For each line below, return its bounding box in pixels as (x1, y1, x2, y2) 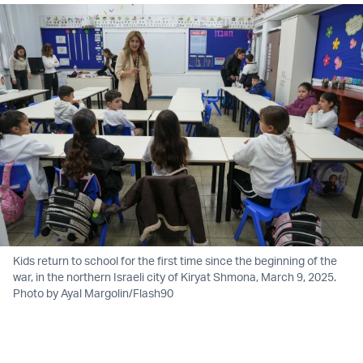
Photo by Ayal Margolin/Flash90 (13, 286, 173, 301)
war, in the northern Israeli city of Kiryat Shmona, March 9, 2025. (13, 270, 336, 284)
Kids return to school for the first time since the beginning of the (13, 254, 337, 268)
